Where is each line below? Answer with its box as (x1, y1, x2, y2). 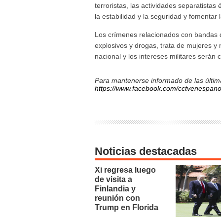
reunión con (95, 194, 140, 202)
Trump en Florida (95, 203, 158, 212)
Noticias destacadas (95, 145, 197, 157)
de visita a (95, 175, 132, 184)
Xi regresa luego (95, 166, 156, 174)
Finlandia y (95, 184, 136, 193)
